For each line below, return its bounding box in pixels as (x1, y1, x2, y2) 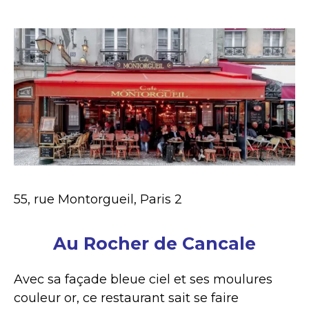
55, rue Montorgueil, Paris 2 (14, 191, 182, 207)
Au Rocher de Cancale (53, 233, 256, 255)
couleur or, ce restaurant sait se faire (14, 290, 239, 306)
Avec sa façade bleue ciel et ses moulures (14, 272, 272, 288)
